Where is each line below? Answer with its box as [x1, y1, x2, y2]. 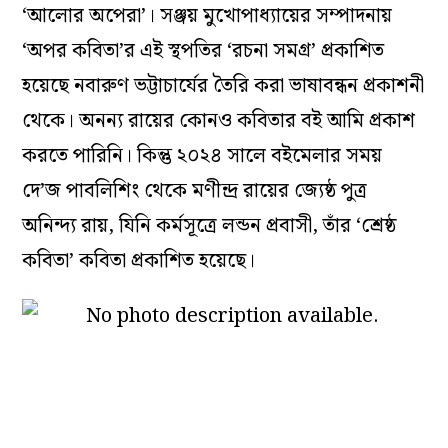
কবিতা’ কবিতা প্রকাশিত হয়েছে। [22, 245, 256, 278]
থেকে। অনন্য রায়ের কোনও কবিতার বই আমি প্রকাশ [22, 105, 416, 138]
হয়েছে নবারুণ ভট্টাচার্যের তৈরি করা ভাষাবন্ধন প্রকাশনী [22, 70, 425, 103]
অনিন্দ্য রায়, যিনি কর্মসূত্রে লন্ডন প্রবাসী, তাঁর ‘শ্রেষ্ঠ [22, 210, 397, 243]
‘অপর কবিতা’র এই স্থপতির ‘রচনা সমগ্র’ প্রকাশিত [22, 35, 385, 68]
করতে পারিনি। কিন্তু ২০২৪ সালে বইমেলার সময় [22, 140, 383, 173]
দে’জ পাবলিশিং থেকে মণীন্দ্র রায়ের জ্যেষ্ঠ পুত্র [22, 175, 368, 208]
